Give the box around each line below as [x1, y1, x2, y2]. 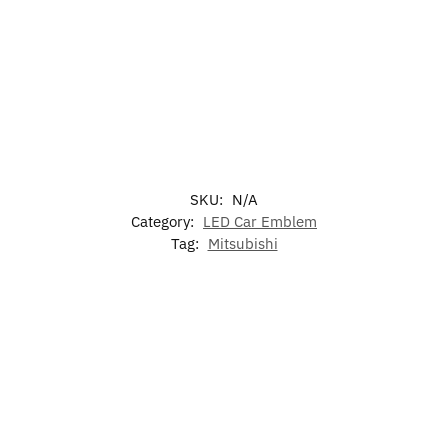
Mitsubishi [207, 234, 278, 254]
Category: [131, 212, 198, 232]
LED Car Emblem [203, 212, 317, 232]
